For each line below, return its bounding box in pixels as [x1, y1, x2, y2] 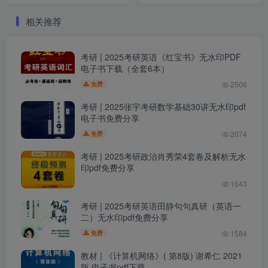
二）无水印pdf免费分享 [81, 211, 168, 224]
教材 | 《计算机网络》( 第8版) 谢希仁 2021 [81, 249, 242, 262]
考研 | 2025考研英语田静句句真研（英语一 [81, 200, 241, 212]
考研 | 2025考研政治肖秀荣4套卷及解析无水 [81, 150, 246, 163]
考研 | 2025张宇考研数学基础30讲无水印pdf [81, 100, 246, 113]
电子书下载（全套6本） [81, 62, 169, 75]
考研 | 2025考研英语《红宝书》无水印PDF [81, 51, 241, 63]
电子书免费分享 [81, 112, 139, 124]
